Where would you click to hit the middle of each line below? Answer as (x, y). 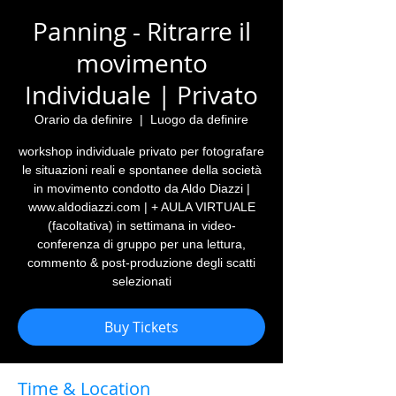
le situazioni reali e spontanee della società (141, 170)
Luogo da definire (199, 119)
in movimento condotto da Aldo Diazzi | (141, 188)
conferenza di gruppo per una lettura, (141, 244)
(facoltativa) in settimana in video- (141, 225)
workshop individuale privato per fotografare (141, 151)
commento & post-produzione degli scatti (141, 263)
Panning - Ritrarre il (141, 31)
